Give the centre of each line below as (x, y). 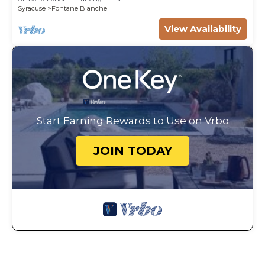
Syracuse (32, 9)
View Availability (203, 29)
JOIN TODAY (132, 151)
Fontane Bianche (79, 9)
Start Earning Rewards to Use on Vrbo (132, 121)
